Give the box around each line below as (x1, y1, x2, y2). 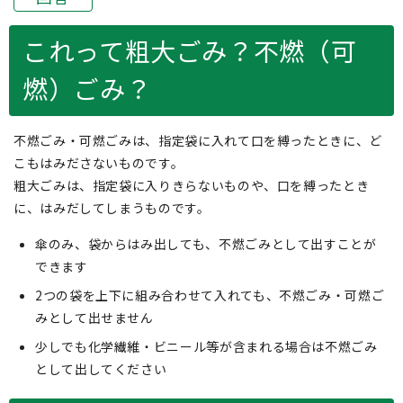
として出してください (35, 360, 167, 378)
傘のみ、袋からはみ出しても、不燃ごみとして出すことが (35, 235, 377, 253)
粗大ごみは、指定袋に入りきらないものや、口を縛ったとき (13, 176, 370, 194)
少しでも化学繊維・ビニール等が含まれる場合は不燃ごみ (35, 337, 378, 355)
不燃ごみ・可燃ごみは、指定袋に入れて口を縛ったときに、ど (13, 131, 382, 149)
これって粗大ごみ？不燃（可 (22, 32, 357, 68)
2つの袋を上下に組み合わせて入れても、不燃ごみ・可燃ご (35, 286, 385, 304)
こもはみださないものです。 (13, 154, 184, 172)
